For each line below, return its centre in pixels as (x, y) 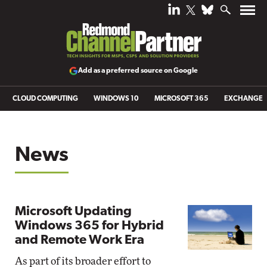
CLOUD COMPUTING (45, 99)
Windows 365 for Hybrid (89, 226)
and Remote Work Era (80, 240)
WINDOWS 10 (116, 99)
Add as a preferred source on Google (138, 71)
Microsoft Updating (73, 212)
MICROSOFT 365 (181, 99)
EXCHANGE (243, 99)
